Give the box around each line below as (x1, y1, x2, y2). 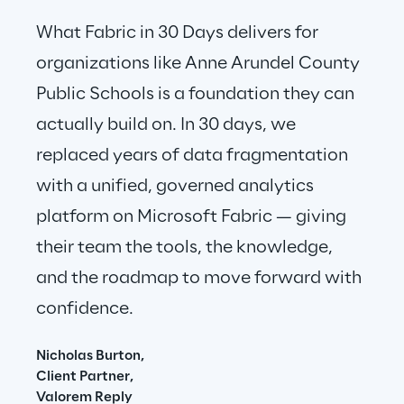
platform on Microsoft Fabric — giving (36, 208, 350, 226)
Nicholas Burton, (36, 349, 144, 363)
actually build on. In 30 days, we (36, 116, 299, 134)
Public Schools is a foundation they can (36, 86, 358, 104)
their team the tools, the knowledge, (36, 239, 336, 257)
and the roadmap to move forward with (36, 270, 365, 288)
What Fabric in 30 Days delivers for (36, 24, 322, 42)
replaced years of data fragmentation (36, 147, 352, 165)
